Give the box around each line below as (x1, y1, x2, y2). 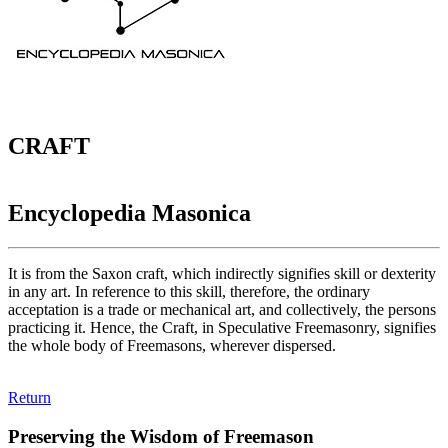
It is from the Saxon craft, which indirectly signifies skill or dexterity (8, 264, 436, 282)
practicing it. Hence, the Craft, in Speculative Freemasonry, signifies (8, 318, 436, 336)
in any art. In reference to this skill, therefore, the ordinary (8, 282, 370, 300)
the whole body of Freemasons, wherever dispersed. (8, 336, 336, 354)
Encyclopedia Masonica (8, 200, 251, 227)
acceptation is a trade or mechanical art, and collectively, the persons (8, 300, 436, 318)
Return (8, 388, 51, 406)
